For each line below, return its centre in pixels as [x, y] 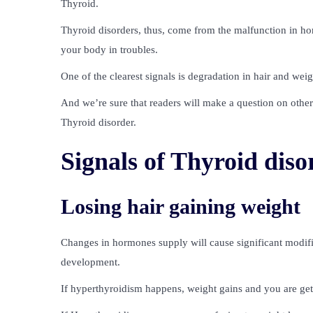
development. [90, 262]
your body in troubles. [109, 50]
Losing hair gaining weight [181, 207]
